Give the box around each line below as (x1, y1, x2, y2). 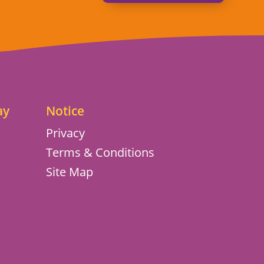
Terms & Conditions (46, 144, 155, 161)
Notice (46, 103, 85, 120)
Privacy (46, 125, 85, 141)
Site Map (46, 164, 94, 180)
